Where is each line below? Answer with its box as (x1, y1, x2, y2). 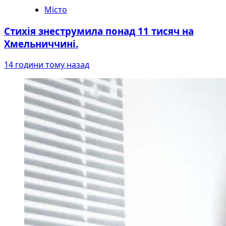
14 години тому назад (4, 59, 89, 71)
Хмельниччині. (4, 37, 78, 50)
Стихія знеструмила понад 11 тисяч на (4, 24, 194, 37)
